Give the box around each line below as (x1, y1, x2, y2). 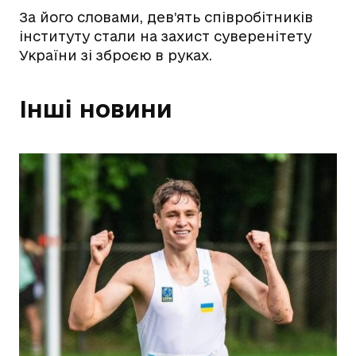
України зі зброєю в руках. (19, 47, 212, 63)
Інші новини (19, 95, 172, 122)
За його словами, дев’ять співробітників (19, 9, 313, 25)
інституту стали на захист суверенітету (19, 28, 311, 44)
